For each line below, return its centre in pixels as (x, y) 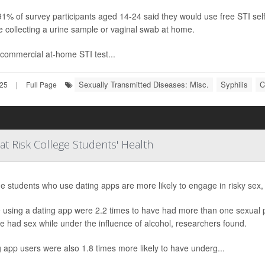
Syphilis (234, 84)
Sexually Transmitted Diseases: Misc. (144, 84)
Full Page (41, 84)
